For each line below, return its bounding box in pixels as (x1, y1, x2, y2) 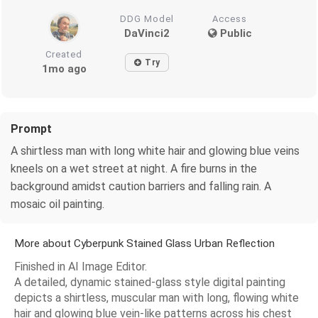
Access (212, 13, 248, 24)
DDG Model (120, 13, 175, 24)
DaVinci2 (124, 26, 170, 40)
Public (216, 26, 252, 40)
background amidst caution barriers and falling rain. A (11, 179, 271, 193)
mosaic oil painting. (11, 197, 104, 211)
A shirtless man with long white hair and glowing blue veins (11, 143, 300, 158)
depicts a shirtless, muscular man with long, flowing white (14, 290, 299, 305)
